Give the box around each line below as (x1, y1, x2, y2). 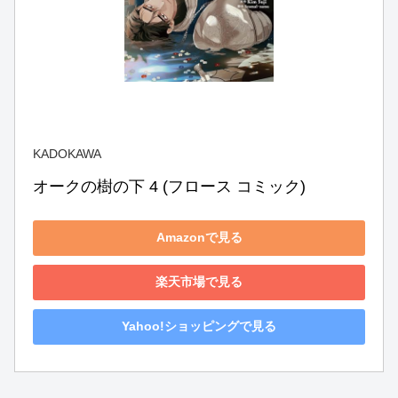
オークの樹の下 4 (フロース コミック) (33, 177, 306, 195)
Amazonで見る (155, 230, 243, 245)
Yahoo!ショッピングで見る (122, 319, 276, 334)
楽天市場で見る (155, 275, 243, 290)
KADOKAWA (33, 146, 101, 161)
